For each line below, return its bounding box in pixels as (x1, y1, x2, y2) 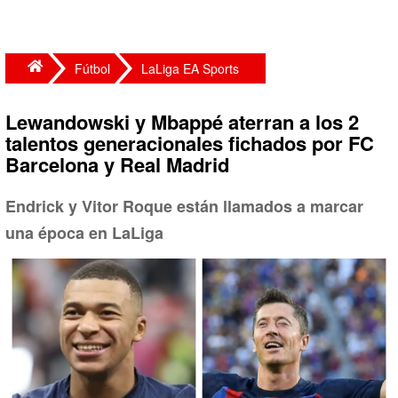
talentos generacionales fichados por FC (5, 129, 374, 157)
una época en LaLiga (5, 221, 163, 244)
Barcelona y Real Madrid (5, 150, 229, 179)
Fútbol (75, 60, 110, 77)
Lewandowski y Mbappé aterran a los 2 (5, 107, 359, 136)
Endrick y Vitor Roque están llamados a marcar (5, 195, 363, 218)
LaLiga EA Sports (141, 60, 239, 77)
